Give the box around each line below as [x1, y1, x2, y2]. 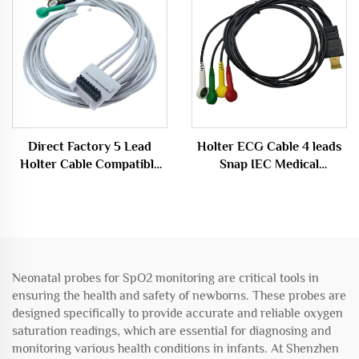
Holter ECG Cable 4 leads [197, 139, 341, 154]
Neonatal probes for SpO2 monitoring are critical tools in [12, 270, 319, 285]
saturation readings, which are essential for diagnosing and [12, 323, 331, 338]
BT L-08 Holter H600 [29, 174, 151, 189]
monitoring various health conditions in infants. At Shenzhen [12, 341, 339, 356]
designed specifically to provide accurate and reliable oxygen [12, 305, 343, 321]
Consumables [232, 174, 307, 189]
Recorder [63, 192, 116, 207]
